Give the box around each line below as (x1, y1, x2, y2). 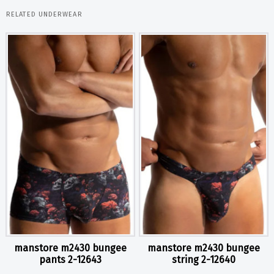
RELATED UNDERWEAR (6, 10, 83, 18)
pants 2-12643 (39, 254, 102, 266)
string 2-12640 (172, 254, 235, 266)
